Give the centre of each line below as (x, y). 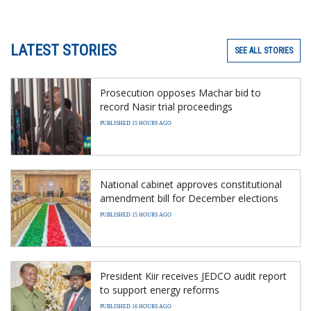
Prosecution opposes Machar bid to (180, 92)
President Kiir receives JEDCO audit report (193, 276)
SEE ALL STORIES (264, 50)
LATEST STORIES (64, 50)
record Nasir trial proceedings (166, 106)
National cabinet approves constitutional (191, 184)
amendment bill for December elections (189, 198)
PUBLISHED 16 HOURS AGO (136, 306)
